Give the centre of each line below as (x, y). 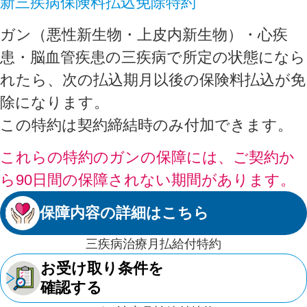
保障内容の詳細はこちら (124, 212)
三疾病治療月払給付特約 (153, 244)
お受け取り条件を (102, 268)
